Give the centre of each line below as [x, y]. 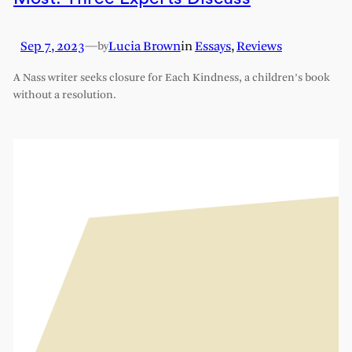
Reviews [259, 46]
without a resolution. [64, 96]
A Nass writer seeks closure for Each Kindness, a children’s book [171, 79]
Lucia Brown [144, 46]
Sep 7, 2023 [52, 46]
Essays [213, 46]
